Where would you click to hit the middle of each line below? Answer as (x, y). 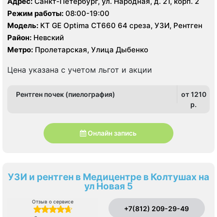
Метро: (20, 49)
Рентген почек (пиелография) (66, 94)
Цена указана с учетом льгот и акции (80, 70)
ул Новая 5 (108, 186)
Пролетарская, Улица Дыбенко (91, 49)
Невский (48, 37)
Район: (19, 37)
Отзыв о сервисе (53, 201)
